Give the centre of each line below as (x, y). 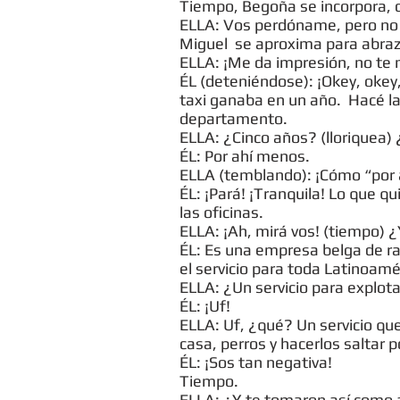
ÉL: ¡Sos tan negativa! (256, 362)
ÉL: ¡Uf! (205, 306)
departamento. (233, 118)
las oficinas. (221, 212)
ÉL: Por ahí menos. (245, 156)
